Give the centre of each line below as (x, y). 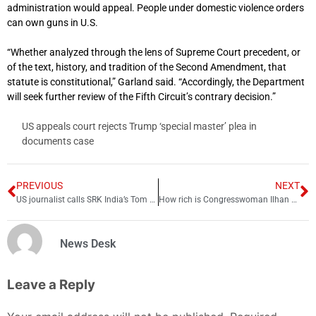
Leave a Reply (51, 285)
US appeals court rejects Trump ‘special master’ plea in (139, 126)
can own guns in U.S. (53, 22)
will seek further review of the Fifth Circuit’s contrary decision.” (141, 96)
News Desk (88, 244)
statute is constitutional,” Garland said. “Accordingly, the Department (156, 81)
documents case (58, 141)
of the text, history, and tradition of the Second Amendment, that (147, 67)
